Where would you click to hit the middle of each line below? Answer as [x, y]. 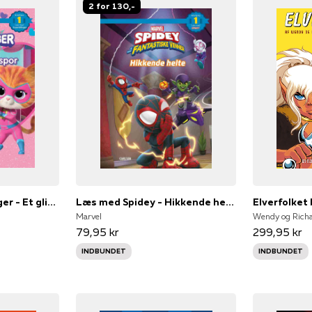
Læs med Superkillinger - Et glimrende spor [52, 202]
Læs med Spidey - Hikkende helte [229, 202]
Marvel [88, 216]
